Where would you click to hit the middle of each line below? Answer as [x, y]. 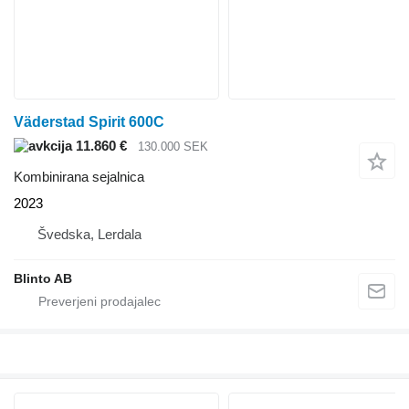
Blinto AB [43, 279]
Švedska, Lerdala [89, 235]
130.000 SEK [173, 146]
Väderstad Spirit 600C [89, 121]
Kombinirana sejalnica [79, 177]
